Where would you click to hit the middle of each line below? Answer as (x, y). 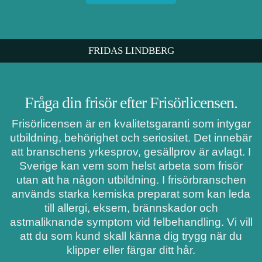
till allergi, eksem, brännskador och (131, 208)
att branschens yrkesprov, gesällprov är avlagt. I (131, 152)
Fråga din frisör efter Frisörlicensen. (131, 103)
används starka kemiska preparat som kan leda (131, 194)
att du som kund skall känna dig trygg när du (131, 236)
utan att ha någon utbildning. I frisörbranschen (131, 180)
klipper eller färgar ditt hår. (131, 250)
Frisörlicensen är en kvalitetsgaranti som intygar (131, 124)
